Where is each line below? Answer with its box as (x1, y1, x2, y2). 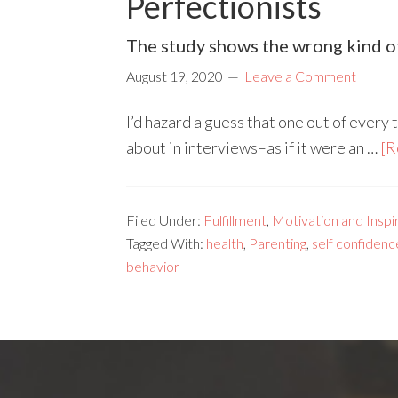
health (206, 234, 243, 251)
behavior (126, 257, 179, 275)
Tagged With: (126, 234, 206, 251)
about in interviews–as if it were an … (126, 137, 380, 157)
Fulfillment (203, 211, 267, 228)
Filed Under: (126, 211, 203, 228)
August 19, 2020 (126, 67, 223, 84)
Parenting (249, 234, 306, 251)
